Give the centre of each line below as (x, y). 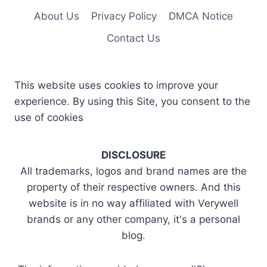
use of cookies (49, 118)
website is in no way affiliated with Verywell (133, 204)
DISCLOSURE (133, 155)
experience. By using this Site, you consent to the (132, 102)
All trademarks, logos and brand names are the (133, 171)
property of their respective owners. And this (133, 187)
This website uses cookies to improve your (116, 86)
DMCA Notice (201, 16)
